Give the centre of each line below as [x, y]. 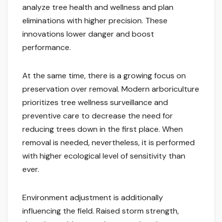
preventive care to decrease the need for [98, 116]
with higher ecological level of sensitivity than [104, 156]
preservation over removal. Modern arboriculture [111, 89]
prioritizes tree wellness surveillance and [95, 103]
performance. [47, 48]
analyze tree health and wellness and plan [98, 7]
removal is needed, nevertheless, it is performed [109, 143]
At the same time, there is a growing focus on [104, 76]
